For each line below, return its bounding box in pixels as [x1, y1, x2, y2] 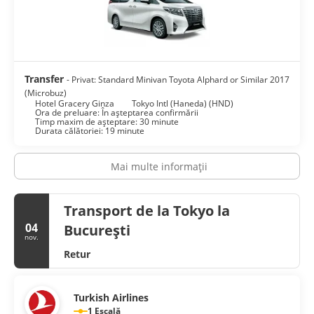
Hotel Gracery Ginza [35, 97, 114, 109]
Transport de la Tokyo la [64, 200, 230, 220]
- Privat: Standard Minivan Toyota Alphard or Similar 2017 [67, 73, 289, 86]
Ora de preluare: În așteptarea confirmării [35, 106, 198, 118]
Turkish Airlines [74, 291, 149, 305]
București [64, 220, 130, 240]
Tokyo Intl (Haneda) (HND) [132, 97, 233, 109]
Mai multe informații [110, 159, 207, 173]
